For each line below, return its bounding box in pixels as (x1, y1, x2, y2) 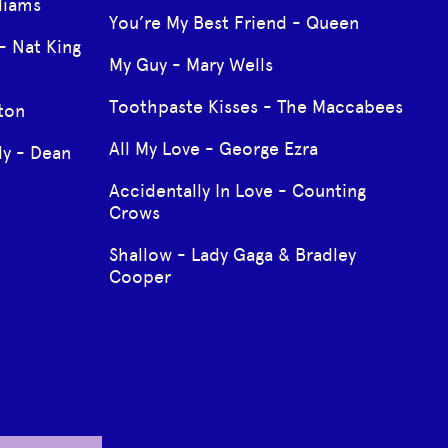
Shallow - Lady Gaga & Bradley (108, 243, 356, 266)
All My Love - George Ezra (108, 137, 318, 160)
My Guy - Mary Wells (108, 53, 273, 76)
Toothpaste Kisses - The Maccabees (108, 95, 403, 118)
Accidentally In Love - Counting (108, 179, 366, 202)
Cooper (108, 265, 171, 288)
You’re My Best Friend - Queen (108, 11, 359, 34)
